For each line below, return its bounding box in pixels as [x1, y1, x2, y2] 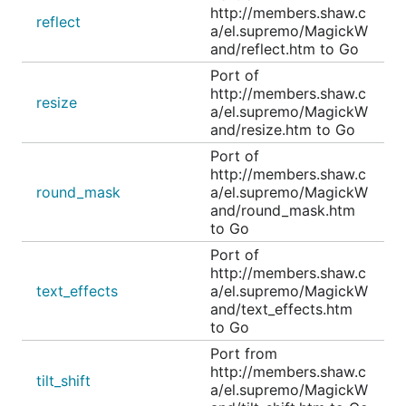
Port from [210, 344, 277, 362]
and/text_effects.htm [210, 300, 353, 318]
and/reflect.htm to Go [210, 40, 359, 58]
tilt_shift [36, 372, 91, 390]
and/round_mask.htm [210, 201, 355, 219]
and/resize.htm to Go [210, 121, 355, 139]
